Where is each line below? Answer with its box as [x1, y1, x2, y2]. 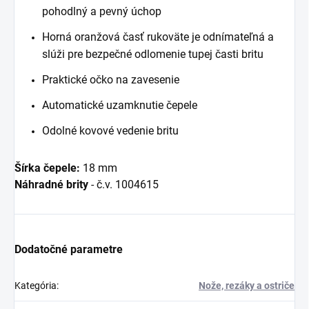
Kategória [14, 280, 57, 292]
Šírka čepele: [14, 161, 80, 175]
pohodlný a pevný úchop [42, 5, 161, 19]
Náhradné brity [14, 178, 88, 192]
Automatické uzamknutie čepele [42, 99, 197, 112]
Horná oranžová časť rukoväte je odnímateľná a [42, 30, 274, 44]
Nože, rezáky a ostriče [199, 280, 295, 292]
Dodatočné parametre [14, 243, 123, 257]
